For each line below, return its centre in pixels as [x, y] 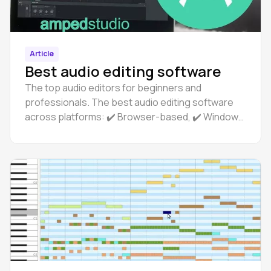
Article [42, 54]
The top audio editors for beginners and [113, 88]
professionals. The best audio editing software [129, 102]
